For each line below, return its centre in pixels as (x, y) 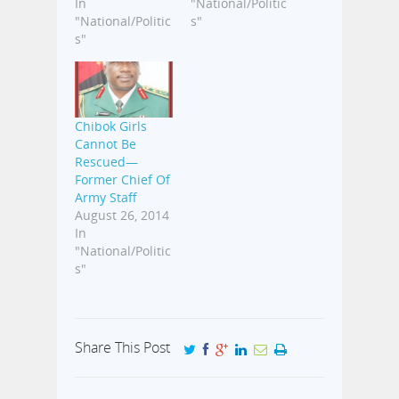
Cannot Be (106, 143)
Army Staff (106, 197)
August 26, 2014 (122, 215)
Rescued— (106, 161)
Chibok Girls (111, 126)
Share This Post (122, 347)
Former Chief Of (122, 179)
